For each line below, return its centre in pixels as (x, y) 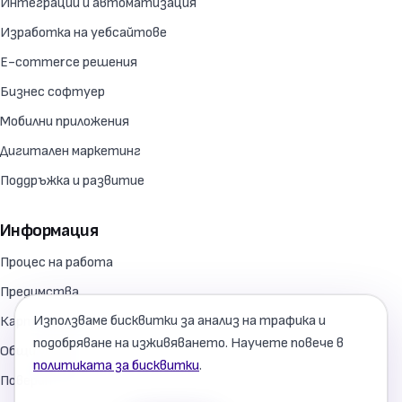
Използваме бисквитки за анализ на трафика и (179, 321)
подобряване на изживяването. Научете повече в (188, 343)
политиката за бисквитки (116, 366)
